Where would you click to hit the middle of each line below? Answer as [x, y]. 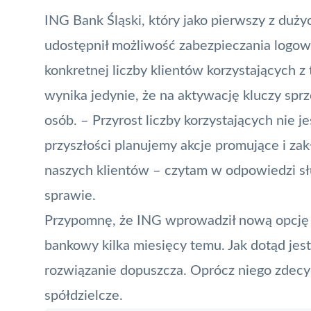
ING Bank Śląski [93, 20]
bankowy [72, 245]
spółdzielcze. [84, 295]
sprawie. [70, 195]
